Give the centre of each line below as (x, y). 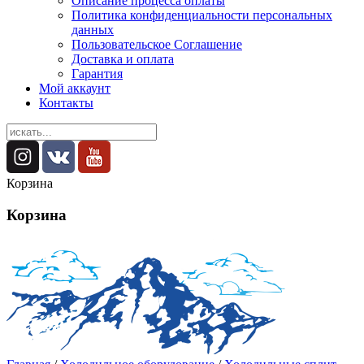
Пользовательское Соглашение (157, 44)
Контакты (66, 103)
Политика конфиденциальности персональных (202, 15)
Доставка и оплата (123, 59)
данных (93, 30)
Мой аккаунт (75, 88)
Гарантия (97, 74)
